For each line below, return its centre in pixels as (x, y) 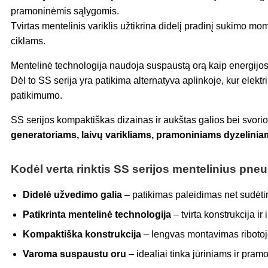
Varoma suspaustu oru (74, 254)
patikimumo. (36, 96)
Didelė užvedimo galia (72, 195)
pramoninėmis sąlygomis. (65, 11)
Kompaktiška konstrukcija (82, 234)
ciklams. (28, 41)
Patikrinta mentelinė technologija (97, 215)
